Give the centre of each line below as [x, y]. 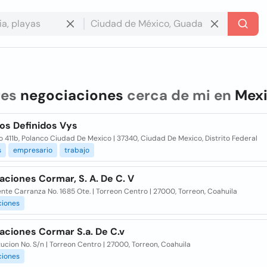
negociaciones [72, 95]
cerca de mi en [179, 95]
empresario [32, 150]
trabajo [77, 150]
